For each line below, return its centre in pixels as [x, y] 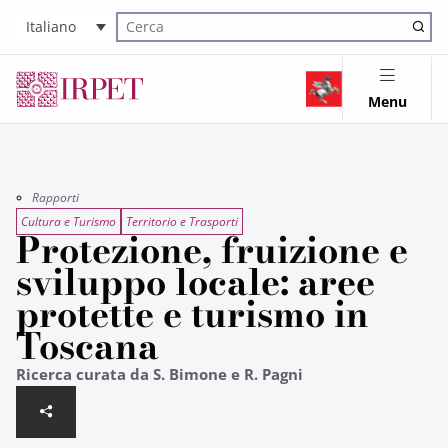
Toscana [87, 346]
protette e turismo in [192, 314]
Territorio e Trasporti [182, 221]
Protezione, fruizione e [212, 250]
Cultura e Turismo [68, 221]
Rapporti [55, 197]
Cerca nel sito [155, 38]
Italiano [51, 27]
